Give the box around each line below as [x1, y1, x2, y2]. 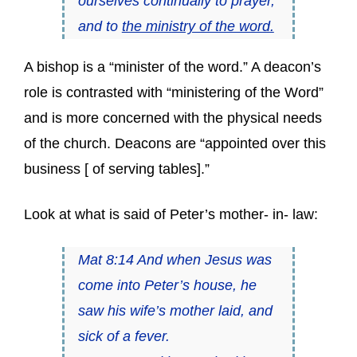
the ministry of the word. [121, 18, 274, 34]
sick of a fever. [77, 328, 170, 344]
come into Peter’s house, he [77, 277, 257, 293]
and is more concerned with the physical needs [24, 110, 322, 126]
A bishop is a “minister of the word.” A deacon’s [24, 59, 321, 75]
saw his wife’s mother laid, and [77, 303, 273, 319]
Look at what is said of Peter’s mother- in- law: [24, 206, 318, 222]
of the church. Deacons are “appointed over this [24, 135, 326, 151]
